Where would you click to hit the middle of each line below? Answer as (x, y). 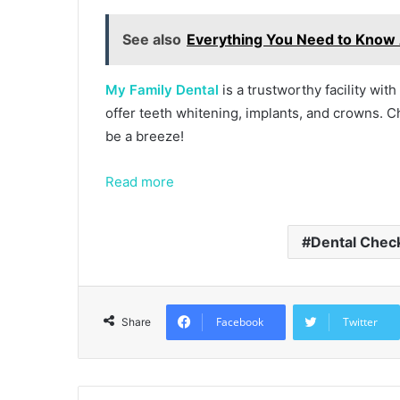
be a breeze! (146, 136)
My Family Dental (162, 89)
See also (152, 39)
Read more (142, 181)
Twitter (360, 321)
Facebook (240, 321)
